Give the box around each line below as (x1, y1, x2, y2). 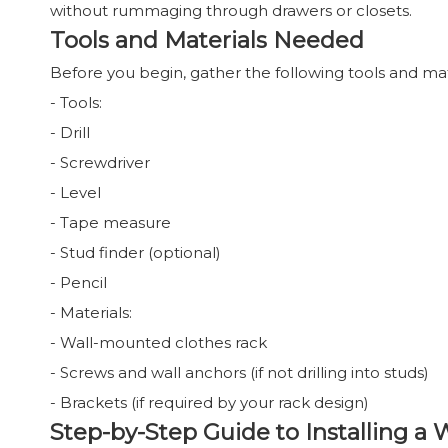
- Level (50, 183, 101, 202)
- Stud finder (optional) (50, 243, 221, 262)
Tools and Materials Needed (50, 26, 364, 54)
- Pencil (50, 273, 107, 292)
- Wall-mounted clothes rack (50, 333, 267, 352)
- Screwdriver (50, 153, 150, 172)
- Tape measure (50, 213, 171, 232)
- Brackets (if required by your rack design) (50, 393, 369, 412)
